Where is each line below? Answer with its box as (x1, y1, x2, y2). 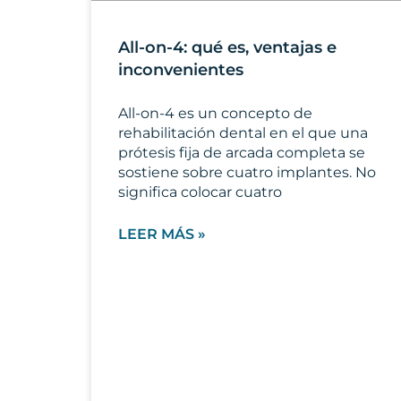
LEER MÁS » (118, 225, 206, 243)
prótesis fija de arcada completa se (118, 143, 365, 161)
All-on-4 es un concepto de (118, 104, 312, 122)
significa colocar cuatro (118, 183, 282, 200)
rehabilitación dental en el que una (118, 124, 368, 141)
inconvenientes (118, 59, 243, 80)
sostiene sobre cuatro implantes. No (118, 163, 376, 181)
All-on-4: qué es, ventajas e (118, 37, 337, 57)
